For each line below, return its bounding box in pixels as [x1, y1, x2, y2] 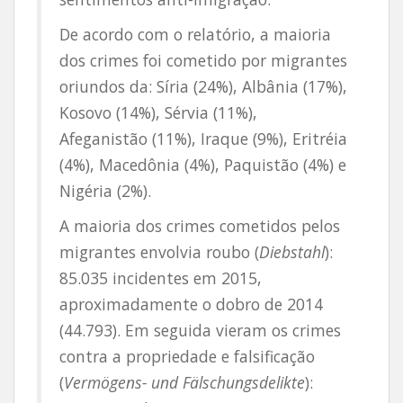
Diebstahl [259, 241, 325, 263]
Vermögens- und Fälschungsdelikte [64, 372, 305, 393]
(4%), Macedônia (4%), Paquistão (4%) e [59, 154, 346, 175]
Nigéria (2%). [59, 180, 151, 201]
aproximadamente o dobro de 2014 [59, 293, 323, 315]
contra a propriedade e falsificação [59, 345, 315, 367]
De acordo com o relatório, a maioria [59, 23, 331, 45]
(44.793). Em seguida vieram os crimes [59, 319, 341, 341]
